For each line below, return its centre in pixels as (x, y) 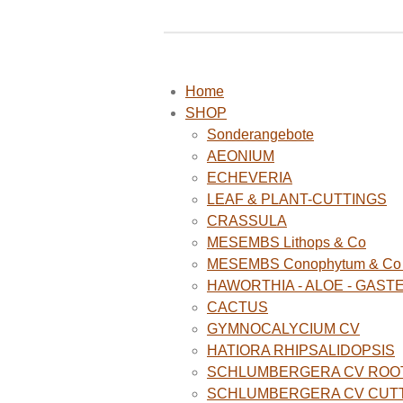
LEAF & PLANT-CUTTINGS (297, 200)
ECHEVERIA (250, 178)
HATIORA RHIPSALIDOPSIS (301, 351)
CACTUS (237, 308)
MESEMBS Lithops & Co (287, 243)
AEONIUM (241, 157)
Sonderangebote (260, 135)
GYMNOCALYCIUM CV (283, 329)
